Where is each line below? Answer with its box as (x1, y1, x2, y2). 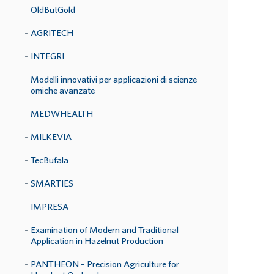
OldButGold (31, 4, 75, 15)
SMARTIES (31, 178, 73, 188)
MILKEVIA (31, 131, 72, 142)
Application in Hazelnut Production (31, 235, 163, 246)
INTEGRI (31, 51, 64, 61)
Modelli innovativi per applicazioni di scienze (31, 74, 197, 84)
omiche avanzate (31, 85, 95, 95)
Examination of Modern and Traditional (31, 224, 179, 235)
